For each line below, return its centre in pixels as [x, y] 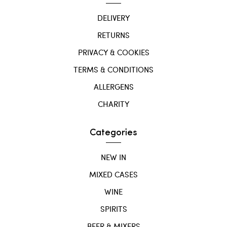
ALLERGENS [113, 87]
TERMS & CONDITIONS [113, 70]
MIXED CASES [113, 175]
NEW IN [113, 157]
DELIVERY [113, 18]
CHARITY [113, 104]
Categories [113, 133]
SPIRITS [113, 209]
